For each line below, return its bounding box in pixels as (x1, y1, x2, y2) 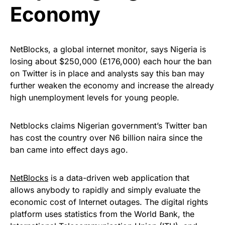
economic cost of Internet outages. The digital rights (10, 196, 208, 207)
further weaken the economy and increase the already (10, 80, 214, 90)
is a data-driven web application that (48, 172, 189, 183)
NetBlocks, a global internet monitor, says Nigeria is (10, 44, 206, 54)
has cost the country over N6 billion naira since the (10, 132, 202, 143)
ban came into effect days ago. (10, 144, 128, 155)
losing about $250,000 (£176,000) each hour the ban (10, 56, 211, 66)
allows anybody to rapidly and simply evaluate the (10, 184, 200, 195)
